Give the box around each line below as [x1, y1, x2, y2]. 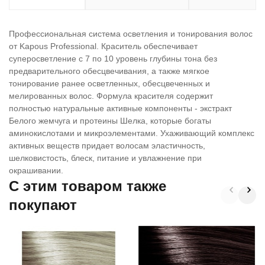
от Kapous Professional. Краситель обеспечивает [9, 41, 198, 51]
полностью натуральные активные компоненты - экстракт [9, 104, 232, 113]
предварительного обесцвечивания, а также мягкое [9, 66, 209, 76]
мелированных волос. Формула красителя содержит [9, 91, 213, 101]
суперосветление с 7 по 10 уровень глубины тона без [9, 54, 217, 63]
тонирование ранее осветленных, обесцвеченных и [9, 79, 210, 88]
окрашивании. [9, 166, 63, 175]
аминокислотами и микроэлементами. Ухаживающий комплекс [9, 128, 254, 138]
